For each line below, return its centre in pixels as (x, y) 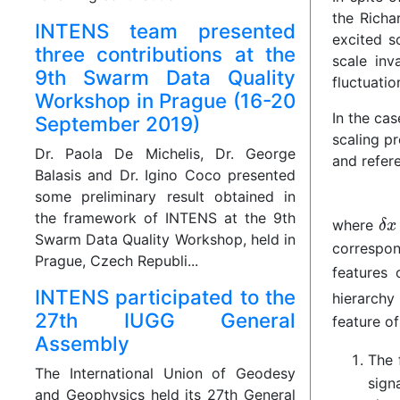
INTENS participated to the (165, 297)
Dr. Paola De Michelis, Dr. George (165, 154)
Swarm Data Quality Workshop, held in (165, 240)
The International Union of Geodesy (165, 374)
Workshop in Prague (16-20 (165, 101)
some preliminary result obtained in (165, 197)
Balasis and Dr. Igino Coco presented (165, 175)
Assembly (82, 344)
